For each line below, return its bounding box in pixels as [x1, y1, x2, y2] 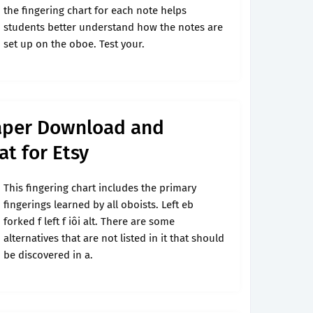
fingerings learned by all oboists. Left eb [3, 198, 194, 211]
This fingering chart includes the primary [3, 182, 196, 194]
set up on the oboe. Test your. [3, 38, 145, 50]
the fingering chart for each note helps [3, 4, 187, 17]
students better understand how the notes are [3, 21, 223, 34]
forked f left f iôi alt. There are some [3, 215, 175, 228]
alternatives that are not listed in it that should [3, 232, 224, 245]
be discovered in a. [3, 249, 93, 261]
